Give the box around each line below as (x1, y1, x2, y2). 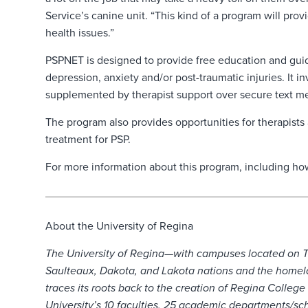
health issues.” (45, 26, 114, 41)
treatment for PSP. (45, 133, 131, 147)
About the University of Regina (45, 219, 193, 234)
